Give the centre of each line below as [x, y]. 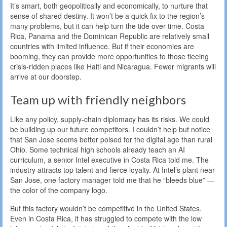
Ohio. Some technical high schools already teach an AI [98, 149]
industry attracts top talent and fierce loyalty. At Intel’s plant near [112, 169]
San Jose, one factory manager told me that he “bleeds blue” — [112, 180]
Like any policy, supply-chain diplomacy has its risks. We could [110, 119]
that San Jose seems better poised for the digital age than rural [111, 139]
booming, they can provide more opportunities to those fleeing [109, 56]
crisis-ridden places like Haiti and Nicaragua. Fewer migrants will [113, 66]
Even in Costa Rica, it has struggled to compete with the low [106, 218]
